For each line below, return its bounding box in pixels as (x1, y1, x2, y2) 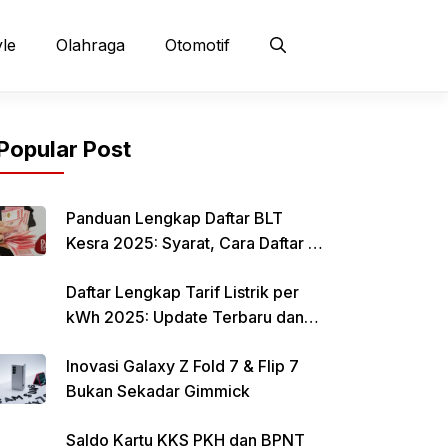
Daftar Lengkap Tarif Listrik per (66, 281, 299, 302)
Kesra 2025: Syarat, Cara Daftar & (66, 232, 319, 253)
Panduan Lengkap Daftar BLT (66, 207, 283, 228)
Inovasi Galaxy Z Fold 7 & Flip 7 (66, 355, 299, 376)
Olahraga (56, 35, 125, 56)
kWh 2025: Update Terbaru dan (66, 306, 304, 327)
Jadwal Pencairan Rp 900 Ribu (66, 257, 296, 278)
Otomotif (165, 35, 230, 56)
